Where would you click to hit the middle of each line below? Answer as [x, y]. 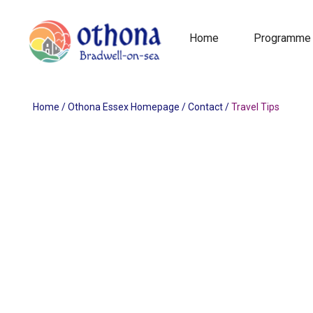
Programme [282, 38]
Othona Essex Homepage [124, 107]
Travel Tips [256, 107]
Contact [206, 107]
